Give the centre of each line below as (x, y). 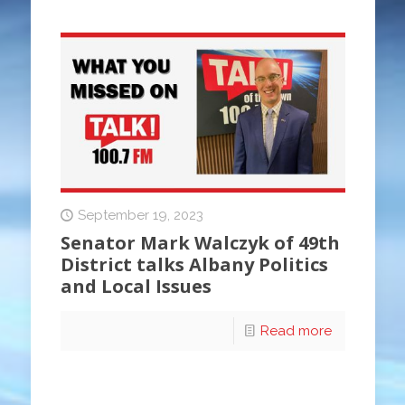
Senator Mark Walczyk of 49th (200, 243)
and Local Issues (136, 287)
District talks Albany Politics (194, 265)
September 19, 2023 (140, 216)
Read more (296, 331)
